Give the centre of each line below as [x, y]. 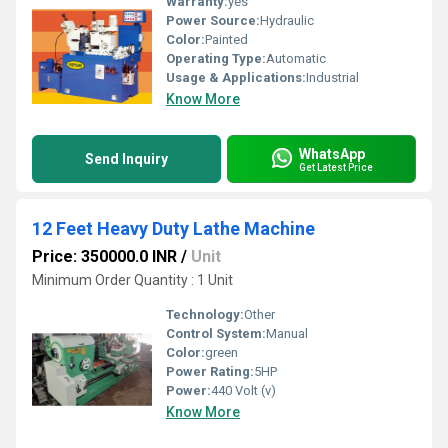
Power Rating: [210, 371]
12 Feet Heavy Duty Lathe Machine [173, 228]
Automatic [296, 58]
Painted [226, 39]
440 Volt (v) [243, 390]
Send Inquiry [126, 159]
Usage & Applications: [236, 77]
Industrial [332, 77]
